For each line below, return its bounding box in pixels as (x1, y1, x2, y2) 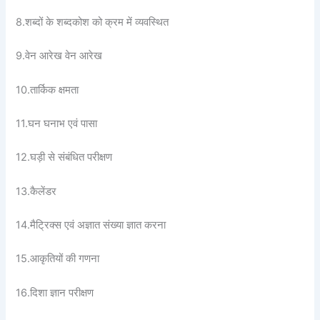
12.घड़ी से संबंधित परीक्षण (16, 151, 113, 164)
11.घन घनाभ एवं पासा (16, 116, 98, 130)
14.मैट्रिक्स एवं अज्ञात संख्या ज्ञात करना (16, 218, 166, 231)
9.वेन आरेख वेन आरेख (16, 49, 106, 63)
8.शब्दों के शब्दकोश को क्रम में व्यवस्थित (16, 15, 169, 29)
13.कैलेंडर (16, 184, 57, 198)
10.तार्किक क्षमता (16, 83, 79, 96)
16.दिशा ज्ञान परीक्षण (16, 286, 94, 299)
